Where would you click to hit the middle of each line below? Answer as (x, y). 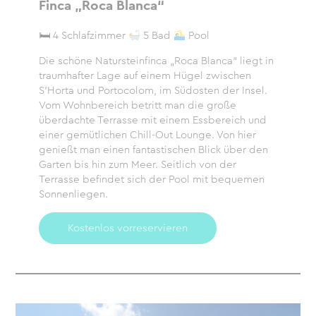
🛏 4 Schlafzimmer (83, 35)
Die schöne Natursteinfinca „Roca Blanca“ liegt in (156, 61)
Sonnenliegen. (73, 194)
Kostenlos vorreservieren (127, 228)
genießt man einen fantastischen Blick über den (153, 150)
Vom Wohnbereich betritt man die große (137, 105)
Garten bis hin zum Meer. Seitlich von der (137, 164)
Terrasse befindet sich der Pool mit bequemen (151, 179)
